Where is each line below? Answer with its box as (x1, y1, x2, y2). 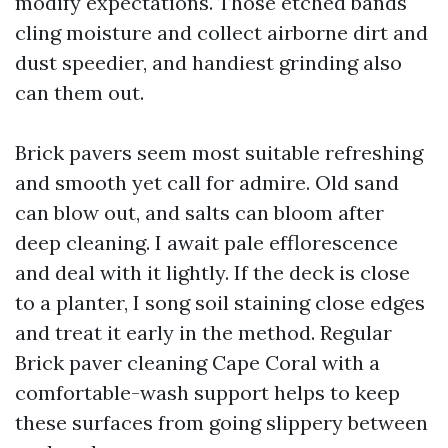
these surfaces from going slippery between (15, 410, 428, 435)
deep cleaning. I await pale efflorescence (15, 230, 398, 255)
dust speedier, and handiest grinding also (15, 50, 402, 75)
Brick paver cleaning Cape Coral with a (15, 350, 380, 375)
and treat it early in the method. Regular (15, 320, 392, 345)
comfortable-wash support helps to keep (15, 380, 400, 405)
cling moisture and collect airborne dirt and (15, 20, 428, 45)
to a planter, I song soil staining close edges (15, 290, 425, 315)
